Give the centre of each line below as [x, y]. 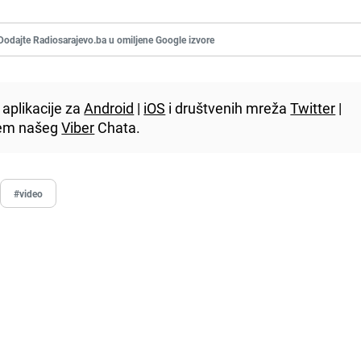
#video [29, 193]
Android [109, 108]
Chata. [118, 127]
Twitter [313, 108]
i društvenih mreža [228, 108]
